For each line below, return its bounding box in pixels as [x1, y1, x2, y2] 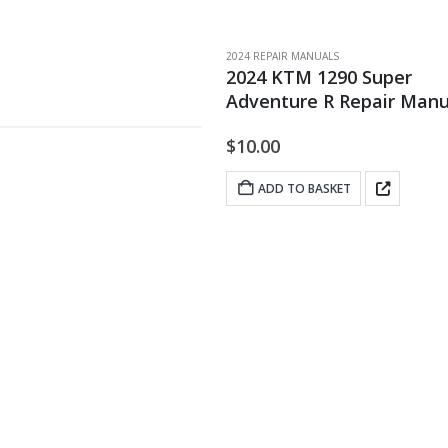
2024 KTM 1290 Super [226, 65, 412, 89]
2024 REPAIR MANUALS [226, 49, 339, 63]
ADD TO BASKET [258, 180, 351, 197]
